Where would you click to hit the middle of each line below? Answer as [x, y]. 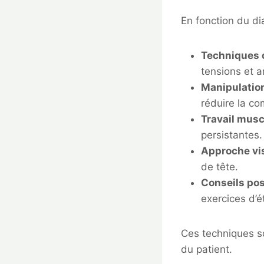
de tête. [220, 167]
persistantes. [232, 135]
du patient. [207, 250]
